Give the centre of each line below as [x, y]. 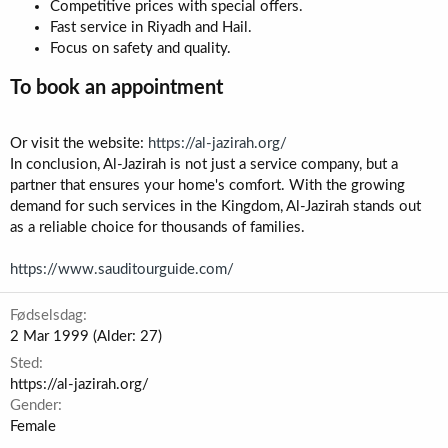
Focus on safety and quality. [140, 48]
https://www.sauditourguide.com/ [122, 269]
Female [33, 426]
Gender [34, 405]
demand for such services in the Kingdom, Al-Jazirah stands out [215, 206]
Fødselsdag [46, 315]
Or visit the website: [79, 143]
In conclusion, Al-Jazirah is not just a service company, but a [204, 164]
